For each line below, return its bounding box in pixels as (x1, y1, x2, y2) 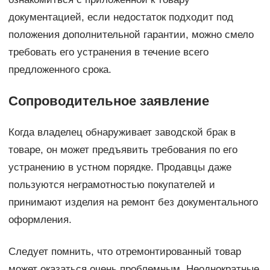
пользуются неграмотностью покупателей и (8, 179, 215, 191)
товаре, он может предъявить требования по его (8, 144, 237, 156)
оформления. (8, 214, 72, 226)
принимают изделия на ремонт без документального (8, 196, 258, 209)
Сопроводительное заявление (8, 93, 209, 109)
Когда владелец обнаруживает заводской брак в (8, 127, 236, 139)
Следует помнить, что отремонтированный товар (8, 246, 241, 258)
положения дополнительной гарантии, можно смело (8, 29, 254, 41)
